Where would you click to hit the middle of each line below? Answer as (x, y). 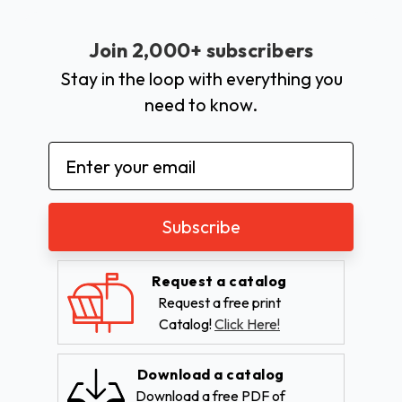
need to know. (201, 105)
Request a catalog (219, 281)
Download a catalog (210, 375)
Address (81, 181)
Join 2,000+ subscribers (201, 51)
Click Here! (247, 324)
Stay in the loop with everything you (201, 79)
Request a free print (219, 303)
